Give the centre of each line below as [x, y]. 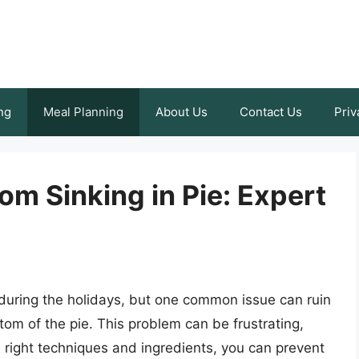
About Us [182, 112]
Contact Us [271, 112]
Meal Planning [83, 112]
